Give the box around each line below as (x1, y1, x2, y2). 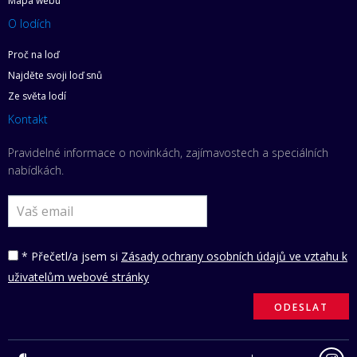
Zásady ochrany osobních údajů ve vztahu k (121, 249, 347, 265)
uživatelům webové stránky (8, 269, 149, 285)
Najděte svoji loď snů (8, 69, 102, 83)
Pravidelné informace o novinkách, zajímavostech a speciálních (8, 145, 328, 161)
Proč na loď (8, 48, 59, 62)
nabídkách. (8, 163, 64, 178)
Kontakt (8, 112, 48, 127)
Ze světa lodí (8, 89, 66, 104)
